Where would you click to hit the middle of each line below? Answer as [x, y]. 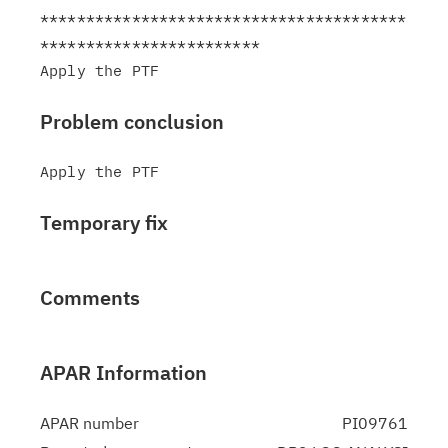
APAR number [89, 423]
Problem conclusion [132, 121]
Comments [90, 297]
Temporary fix [104, 222]
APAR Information [123, 372]
